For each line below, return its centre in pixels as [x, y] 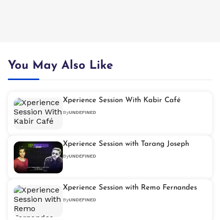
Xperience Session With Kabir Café [122, 101]
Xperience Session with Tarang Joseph [126, 144]
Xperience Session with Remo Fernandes [130, 188]
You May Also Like [60, 66]
